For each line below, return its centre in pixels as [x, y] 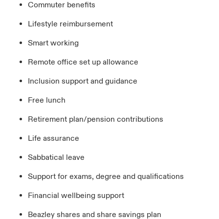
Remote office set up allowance [83, 62]
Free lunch [46, 100]
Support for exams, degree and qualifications [106, 176]
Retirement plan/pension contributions [95, 119]
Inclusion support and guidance [82, 81]
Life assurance [53, 138]
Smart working [53, 43]
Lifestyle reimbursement [70, 24]
